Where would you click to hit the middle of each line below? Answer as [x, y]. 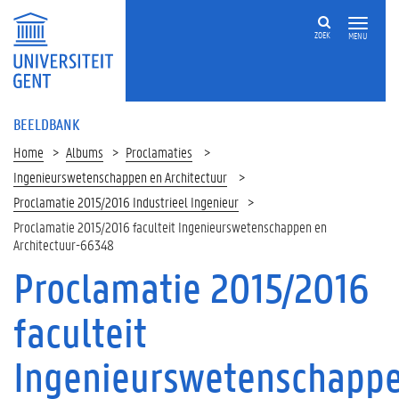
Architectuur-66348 [64, 244]
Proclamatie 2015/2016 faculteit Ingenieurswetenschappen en [170, 227]
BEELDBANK [46, 124]
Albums [85, 152]
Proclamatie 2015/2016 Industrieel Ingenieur [126, 202]
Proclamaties [159, 152]
